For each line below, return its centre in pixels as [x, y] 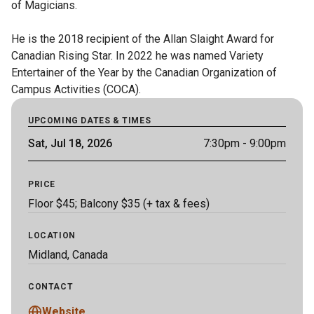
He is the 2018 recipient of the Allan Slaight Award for [143, 39]
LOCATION [52, 235]
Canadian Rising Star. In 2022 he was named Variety [137, 56]
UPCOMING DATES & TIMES [90, 121]
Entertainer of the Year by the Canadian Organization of [144, 73]
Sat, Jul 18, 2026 [70, 143]
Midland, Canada [68, 255]
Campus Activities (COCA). [76, 89]
